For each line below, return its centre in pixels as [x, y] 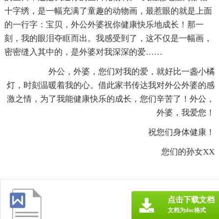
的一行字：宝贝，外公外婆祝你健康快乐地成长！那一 [104, 24]
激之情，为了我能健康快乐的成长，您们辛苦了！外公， [111, 99]
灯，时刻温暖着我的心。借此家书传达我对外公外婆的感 [111, 85]
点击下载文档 [191, 199]
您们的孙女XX [180, 152]
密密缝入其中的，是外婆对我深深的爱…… [83, 52]
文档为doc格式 [187, 210]
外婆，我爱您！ [186, 112]
